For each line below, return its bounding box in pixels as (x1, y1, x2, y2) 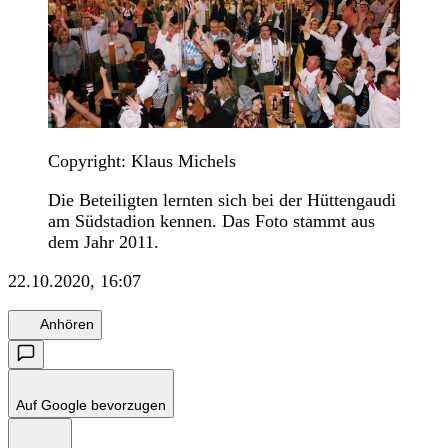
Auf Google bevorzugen (16, 396, 166, 413)
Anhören (40, 316, 94, 333)
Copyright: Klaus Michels (48, 150, 236, 171)
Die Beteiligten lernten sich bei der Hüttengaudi (48, 189, 396, 210)
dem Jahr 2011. (48, 231, 159, 252)
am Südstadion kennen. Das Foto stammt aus (48, 210, 375, 231)
